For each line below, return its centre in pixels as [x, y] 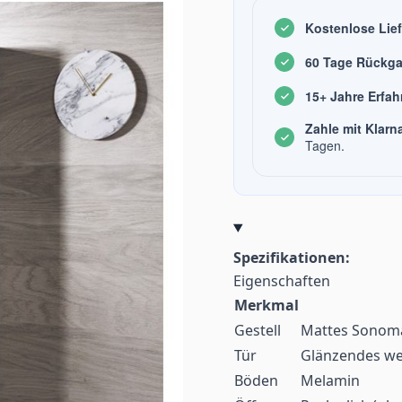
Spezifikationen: [292, 258]
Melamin [330, 381]
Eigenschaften [282, 281]
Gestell [258, 331]
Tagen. [325, 146]
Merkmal [267, 306]
